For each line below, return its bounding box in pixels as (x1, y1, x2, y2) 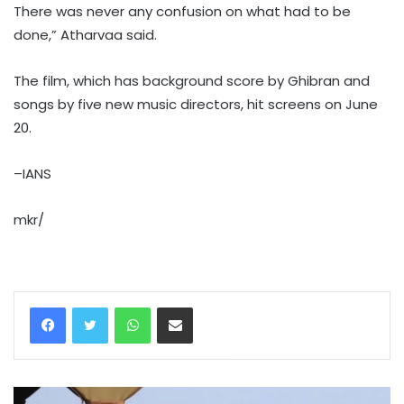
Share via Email (192, 297, 224, 315)
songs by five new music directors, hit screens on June (14, 94, 378, 114)
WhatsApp (150, 297, 211, 315)
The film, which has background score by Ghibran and (14, 70, 370, 90)
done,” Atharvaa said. (14, 24, 157, 44)
